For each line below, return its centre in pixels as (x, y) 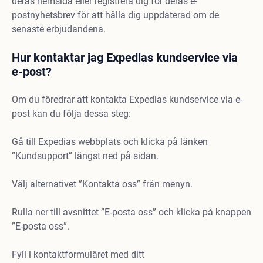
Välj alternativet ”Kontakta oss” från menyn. (102, 184)
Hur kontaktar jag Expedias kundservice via (125, 58)
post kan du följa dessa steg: (71, 114)
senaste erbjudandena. (59, 29)
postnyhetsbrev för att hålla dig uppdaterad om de (115, 15)
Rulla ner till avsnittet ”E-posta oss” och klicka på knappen (131, 212)
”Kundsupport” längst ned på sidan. (85, 156)
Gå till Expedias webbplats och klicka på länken (110, 142)
